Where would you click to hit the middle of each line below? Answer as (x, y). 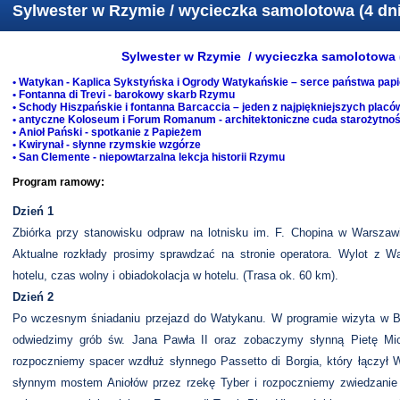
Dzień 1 (33, 211)
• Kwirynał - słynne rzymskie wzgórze (106, 145)
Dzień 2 (33, 297)
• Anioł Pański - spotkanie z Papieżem (107, 132)
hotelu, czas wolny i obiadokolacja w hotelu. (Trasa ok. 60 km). (175, 275)
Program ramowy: (58, 182)
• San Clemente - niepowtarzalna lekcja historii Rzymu (148, 157)
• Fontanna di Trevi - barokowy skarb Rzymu (123, 95)
